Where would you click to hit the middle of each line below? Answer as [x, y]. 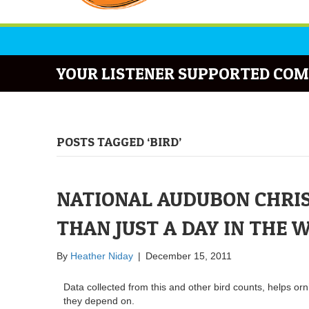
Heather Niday [102, 256]
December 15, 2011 [189, 256]
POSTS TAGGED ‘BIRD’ [119, 141]
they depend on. [99, 300]
